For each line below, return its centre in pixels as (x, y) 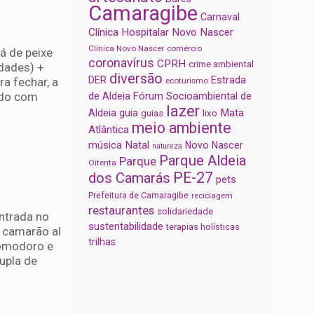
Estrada (229, 80)
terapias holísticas (203, 227)
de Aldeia (110, 96)
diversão (136, 79)
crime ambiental (221, 64)
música (105, 145)
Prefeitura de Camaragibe (139, 196)
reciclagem (212, 196)
